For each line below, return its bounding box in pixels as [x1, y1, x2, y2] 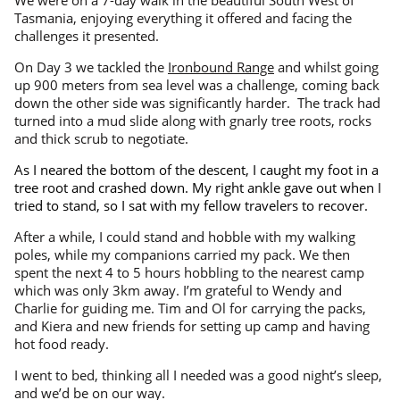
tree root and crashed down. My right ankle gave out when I [14, 178, 381, 196]
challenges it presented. [14, 26, 159, 45]
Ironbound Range [168, 57, 274, 76]
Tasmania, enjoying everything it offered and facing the [14, 8, 352, 27]
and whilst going [274, 57, 379, 76]
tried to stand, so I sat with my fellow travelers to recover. [14, 196, 368, 214]
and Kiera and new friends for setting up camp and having [14, 316, 370, 335]
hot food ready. [14, 334, 109, 353]
